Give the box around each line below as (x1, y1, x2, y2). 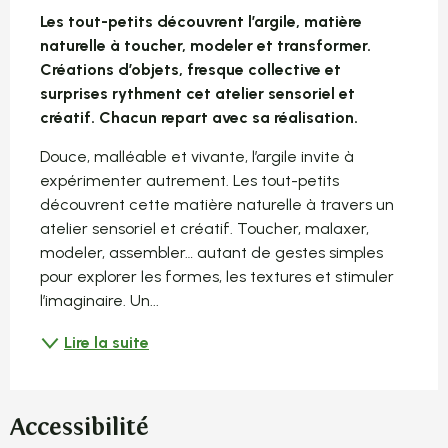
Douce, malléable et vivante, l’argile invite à (40, 146, 354, 166)
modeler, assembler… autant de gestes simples (40, 242, 383, 262)
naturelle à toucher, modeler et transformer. (40, 35, 371, 55)
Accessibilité (10, 412, 149, 442)
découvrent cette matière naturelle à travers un (40, 194, 394, 214)
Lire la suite (64, 332, 149, 352)
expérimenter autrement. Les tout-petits (40, 170, 339, 190)
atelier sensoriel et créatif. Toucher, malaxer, (40, 218, 369, 238)
